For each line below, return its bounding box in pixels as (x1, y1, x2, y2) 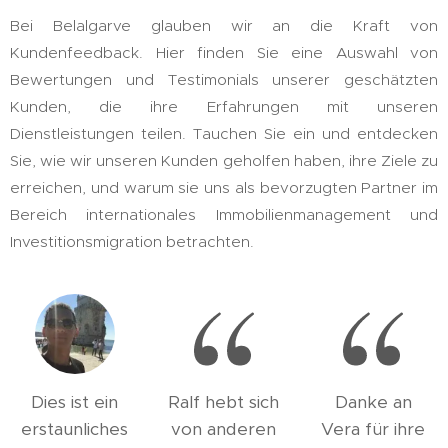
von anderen (171, 418, 277, 440)
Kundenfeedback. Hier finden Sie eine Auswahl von (10, 43, 438, 62)
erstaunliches (21, 418, 129, 440)
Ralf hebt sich (168, 391, 280, 413)
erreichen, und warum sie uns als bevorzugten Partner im (10, 178, 438, 197)
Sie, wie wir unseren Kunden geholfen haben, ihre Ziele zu (10, 151, 438, 170)
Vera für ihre (321, 418, 426, 440)
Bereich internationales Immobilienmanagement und (10, 205, 438, 224)
